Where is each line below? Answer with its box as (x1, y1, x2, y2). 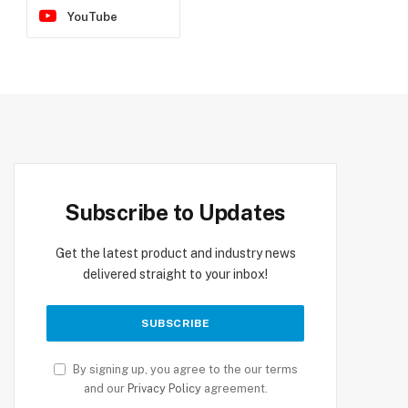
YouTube (67, 9, 117, 24)
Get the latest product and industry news (55, 246, 296, 260)
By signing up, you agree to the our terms (69, 362, 298, 376)
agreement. (200, 382, 268, 395)
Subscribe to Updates (65, 199, 287, 225)
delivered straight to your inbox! (83, 267, 269, 281)
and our (83, 382, 127, 395)
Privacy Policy (127, 382, 201, 395)
